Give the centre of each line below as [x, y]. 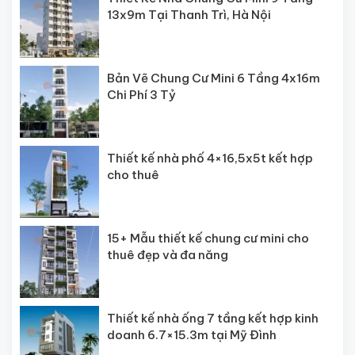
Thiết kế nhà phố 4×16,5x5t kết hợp [210, 158]
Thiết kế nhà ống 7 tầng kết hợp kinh [213, 318]
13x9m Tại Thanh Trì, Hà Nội [189, 15]
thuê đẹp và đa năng [168, 254]
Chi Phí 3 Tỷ [141, 94]
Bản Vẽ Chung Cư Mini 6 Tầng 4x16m [214, 78]
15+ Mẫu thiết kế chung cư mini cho [208, 238]
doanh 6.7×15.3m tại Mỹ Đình [192, 334]
